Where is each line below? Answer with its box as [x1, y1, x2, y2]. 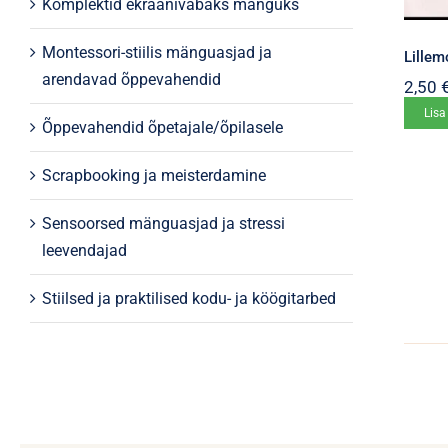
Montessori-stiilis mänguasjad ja [41, 43, 272, 62]
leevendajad [41, 241, 127, 260]
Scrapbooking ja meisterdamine [41, 166, 266, 185]
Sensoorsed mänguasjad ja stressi [41, 214, 285, 233]
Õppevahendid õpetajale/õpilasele [41, 118, 283, 137]
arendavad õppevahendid [41, 70, 221, 89]
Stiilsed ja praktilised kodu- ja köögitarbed [41, 289, 336, 308]
